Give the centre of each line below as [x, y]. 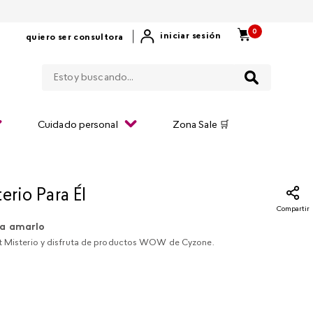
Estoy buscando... [203, 64]
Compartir [293, 209]
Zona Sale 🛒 [201, 125]
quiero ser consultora [74, 38]
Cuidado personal [78, 125]
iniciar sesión [190, 36]
